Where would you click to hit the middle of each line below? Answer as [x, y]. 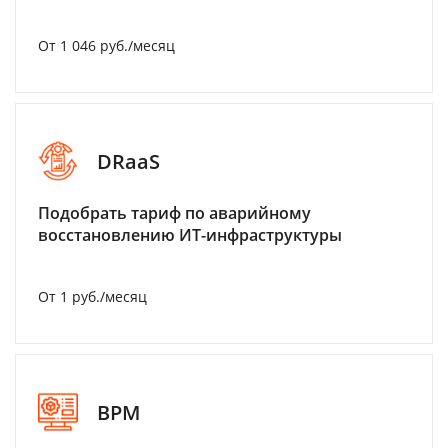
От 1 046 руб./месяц [106, 45]
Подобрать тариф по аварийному [174, 213]
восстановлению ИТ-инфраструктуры [190, 235]
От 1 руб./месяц [92, 296]
